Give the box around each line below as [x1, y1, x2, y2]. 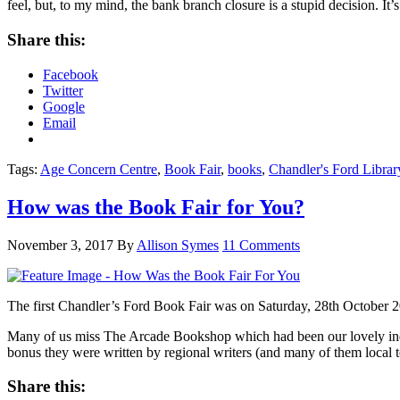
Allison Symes [137, 237, 219, 253]
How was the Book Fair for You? [7, 195, 304, 219]
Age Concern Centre [40, 161, 157, 177]
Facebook [43, 66, 98, 82]
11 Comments [222, 237, 300, 253]
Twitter [43, 82, 83, 98]
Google [43, 98, 85, 114]
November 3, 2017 [7, 237, 113, 253]
